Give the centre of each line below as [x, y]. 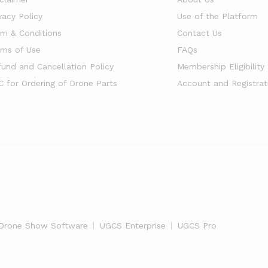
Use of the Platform [217, 16]
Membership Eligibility [220, 66]
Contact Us [199, 33]
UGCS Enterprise [133, 226]
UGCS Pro [197, 226]
